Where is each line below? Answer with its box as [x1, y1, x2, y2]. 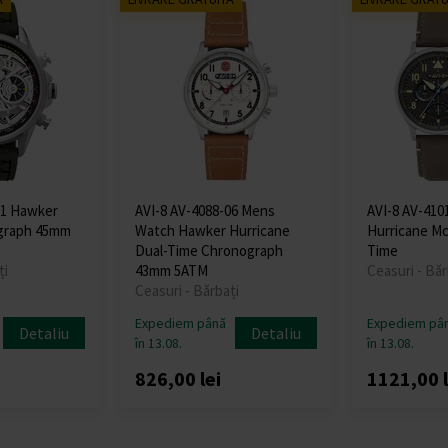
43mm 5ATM [135, 260, 209, 280]
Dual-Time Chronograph [135, 240, 284, 260]
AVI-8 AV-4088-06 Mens [135, 200, 276, 220]
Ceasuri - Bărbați [135, 280, 240, 300]
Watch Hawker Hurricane [135, 220, 291, 240]
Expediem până [135, 313, 227, 332]
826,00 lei [135, 365, 222, 391]
